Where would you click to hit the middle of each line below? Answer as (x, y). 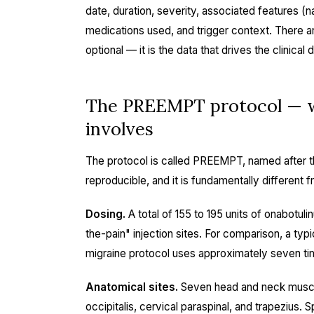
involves (120, 129)
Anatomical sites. (132, 287)
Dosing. (105, 214)
